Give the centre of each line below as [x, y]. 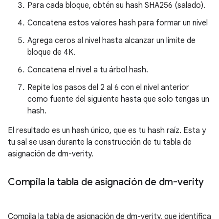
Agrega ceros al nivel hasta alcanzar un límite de [111, 41]
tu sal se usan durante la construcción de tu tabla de [100, 142]
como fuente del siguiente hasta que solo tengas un [118, 99]
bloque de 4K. [51, 53]
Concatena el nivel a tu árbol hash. [88, 70]
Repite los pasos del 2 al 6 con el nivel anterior [108, 88]
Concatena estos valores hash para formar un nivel [118, 23]
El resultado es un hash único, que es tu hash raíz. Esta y [107, 131]
